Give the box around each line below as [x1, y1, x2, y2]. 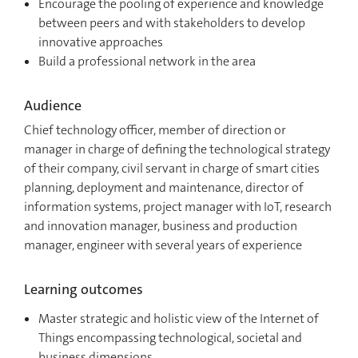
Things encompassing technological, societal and [38, 328, 302, 346]
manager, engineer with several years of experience [24, 236, 302, 253]
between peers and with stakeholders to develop [38, 14, 305, 31]
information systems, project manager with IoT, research [24, 197, 332, 215]
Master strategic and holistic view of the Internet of [38, 309, 319, 327]
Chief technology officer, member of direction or [24, 121, 286, 138]
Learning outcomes [24, 279, 143, 299]
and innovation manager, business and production [24, 217, 297, 234]
